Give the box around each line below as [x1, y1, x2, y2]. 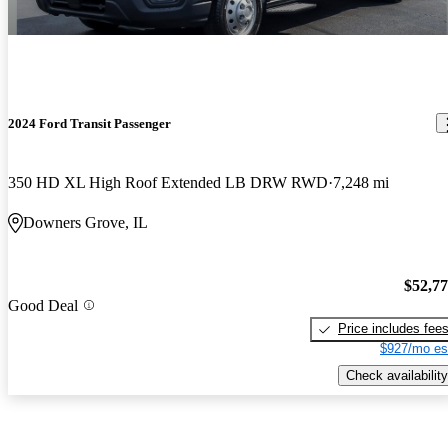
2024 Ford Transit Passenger [8, 115, 171, 131]
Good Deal [8, 296, 78, 314]
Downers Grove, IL [23, 213, 148, 231]
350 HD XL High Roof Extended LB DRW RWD [8, 173, 328, 191]
